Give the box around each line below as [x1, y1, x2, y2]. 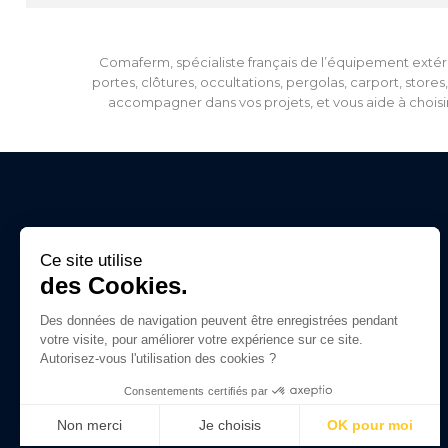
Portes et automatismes [210, 292, 366, 308]
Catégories [247, 252, 329, 268]
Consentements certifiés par [123, 384, 269, 397]
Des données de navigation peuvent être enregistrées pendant [40, 313, 398, 328]
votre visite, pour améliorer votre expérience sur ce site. [40, 332, 363, 347]
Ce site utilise [40, 251, 142, 270]
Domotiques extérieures [208, 312, 368, 328]
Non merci [57, 417, 123, 433]
